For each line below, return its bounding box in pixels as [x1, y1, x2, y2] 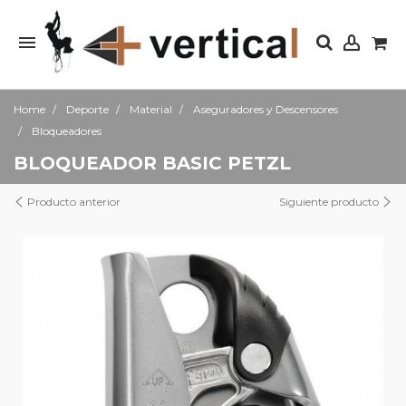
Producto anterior [24, 195, 121, 208]
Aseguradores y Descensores [193, 102, 338, 116]
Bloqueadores [32, 124, 101, 138]
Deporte [66, 102, 109, 116]
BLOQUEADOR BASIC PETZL [14, 152, 291, 174]
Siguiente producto [279, 195, 382, 208]
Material [130, 102, 172, 116]
